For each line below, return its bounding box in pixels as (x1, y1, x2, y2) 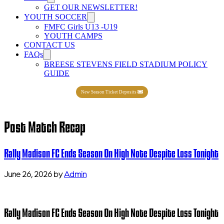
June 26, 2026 (4, 169, 52, 179)
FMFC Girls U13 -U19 (44, 22, 117, 31)
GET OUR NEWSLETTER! (44, 3, 137, 11)
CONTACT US (24, 40, 75, 49)
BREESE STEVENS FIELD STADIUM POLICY (44, 60, 207, 68)
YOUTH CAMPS (44, 31, 102, 40)
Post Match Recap (4, 117, 85, 136)
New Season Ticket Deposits (81, 89, 138, 95)
